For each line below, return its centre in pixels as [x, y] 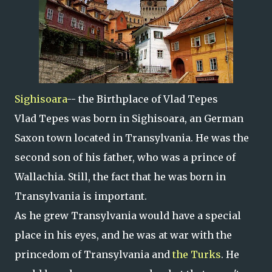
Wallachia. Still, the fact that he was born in [120, 177]
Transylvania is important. [81, 196]
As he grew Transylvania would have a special [128, 216]
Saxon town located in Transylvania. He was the [132, 138]
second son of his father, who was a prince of [125, 157]
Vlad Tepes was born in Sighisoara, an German [129, 118]
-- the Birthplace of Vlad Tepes [142, 99]
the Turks [197, 254]
